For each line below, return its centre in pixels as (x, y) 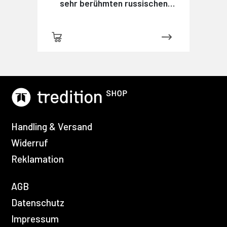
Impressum (35, 219)
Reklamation (37, 159)
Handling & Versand (52, 127)
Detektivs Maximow (113, 16)
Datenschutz (38, 203)
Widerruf (30, 143)
